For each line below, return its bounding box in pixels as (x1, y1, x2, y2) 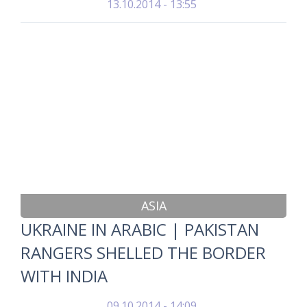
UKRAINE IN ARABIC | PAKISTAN (21, 218, 259, 241)
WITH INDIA (21, 265, 108, 287)
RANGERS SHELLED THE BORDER (21, 241, 266, 264)
